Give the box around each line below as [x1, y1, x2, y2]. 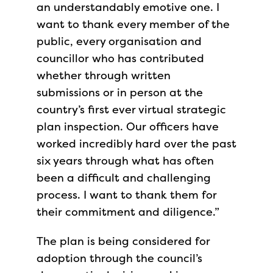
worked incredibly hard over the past [37, 136, 236, 151]
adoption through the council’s [37, 250, 202, 266]
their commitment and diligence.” [37, 204, 222, 219]
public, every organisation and [37, 34, 202, 49]
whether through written [37, 68, 171, 83]
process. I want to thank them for [37, 187, 217, 202]
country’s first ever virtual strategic [37, 102, 226, 117]
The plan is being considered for [37, 233, 210, 249]
